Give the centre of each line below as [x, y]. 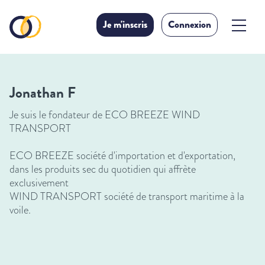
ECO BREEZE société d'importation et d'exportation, [122, 156]
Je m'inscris [125, 25]
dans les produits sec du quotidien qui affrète [103, 169]
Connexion [190, 25]
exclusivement [40, 183]
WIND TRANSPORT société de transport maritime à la [127, 196]
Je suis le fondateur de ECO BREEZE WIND [105, 115]
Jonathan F [43, 93]
